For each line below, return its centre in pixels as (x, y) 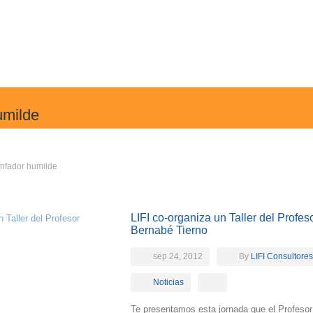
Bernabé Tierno (169, 230)
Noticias (168, 282)
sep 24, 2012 (178, 256)
